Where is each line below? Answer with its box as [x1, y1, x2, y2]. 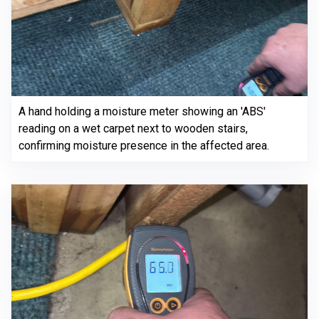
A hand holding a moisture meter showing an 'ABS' [19, 105, 266, 118]
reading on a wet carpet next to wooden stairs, [19, 122, 248, 135]
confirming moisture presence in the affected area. [19, 139, 269, 152]
